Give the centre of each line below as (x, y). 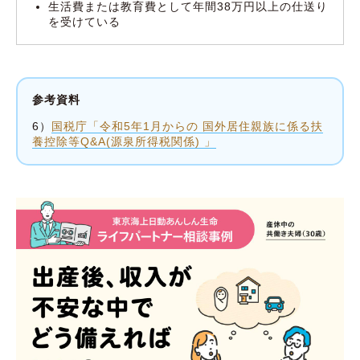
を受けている (85, 21)
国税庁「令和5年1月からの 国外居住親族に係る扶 (187, 127)
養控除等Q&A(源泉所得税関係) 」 (124, 142)
